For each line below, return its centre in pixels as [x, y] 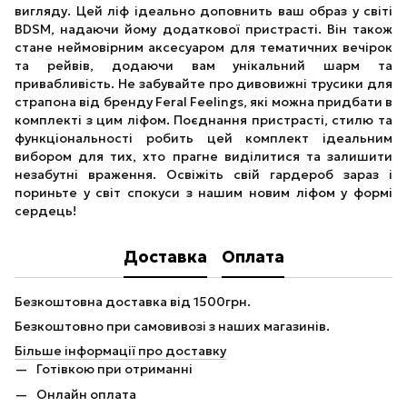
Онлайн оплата [86, 395]
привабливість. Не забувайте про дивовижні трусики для [203, 84]
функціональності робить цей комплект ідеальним [203, 138]
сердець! [45, 211]
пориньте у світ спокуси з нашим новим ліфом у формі [203, 193]
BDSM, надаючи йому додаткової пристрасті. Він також [203, 29]
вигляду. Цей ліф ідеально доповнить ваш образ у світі [203, 11]
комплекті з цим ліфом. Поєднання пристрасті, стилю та [203, 120]
